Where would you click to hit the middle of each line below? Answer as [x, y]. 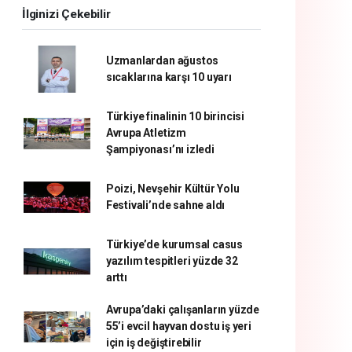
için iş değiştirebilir [154, 343]
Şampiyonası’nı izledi [160, 149]
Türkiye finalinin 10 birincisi [175, 116]
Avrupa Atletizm [146, 133]
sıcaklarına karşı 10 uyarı [169, 77]
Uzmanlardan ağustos [162, 60]
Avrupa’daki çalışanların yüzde [183, 310]
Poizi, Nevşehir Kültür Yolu [172, 189]
